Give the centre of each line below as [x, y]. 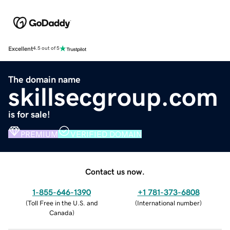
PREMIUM [39, 134]
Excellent [21, 49]
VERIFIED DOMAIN [106, 134]
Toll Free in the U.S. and [63, 203]
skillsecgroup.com [113, 97]
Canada [61, 213]
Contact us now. [115, 171]
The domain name [44, 79]
